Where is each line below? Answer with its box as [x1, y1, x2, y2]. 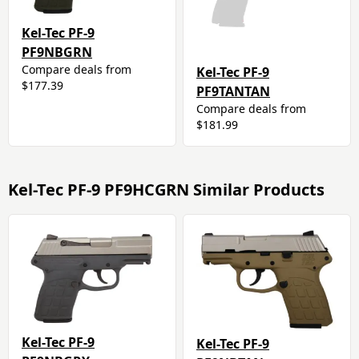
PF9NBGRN [22, 42, 92, 61]
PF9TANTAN [196, 82, 270, 100]
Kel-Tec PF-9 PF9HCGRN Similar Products [8, 178, 325, 200]
